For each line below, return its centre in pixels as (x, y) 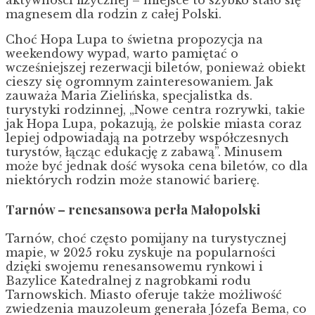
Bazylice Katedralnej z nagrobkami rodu (128, 280)
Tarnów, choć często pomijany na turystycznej (146, 238)
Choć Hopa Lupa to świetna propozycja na (134, 40)
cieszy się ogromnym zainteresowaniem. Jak (139, 82)
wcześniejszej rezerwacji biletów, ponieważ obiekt (156, 68)
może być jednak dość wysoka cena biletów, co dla (157, 166)
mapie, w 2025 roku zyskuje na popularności (141, 252)
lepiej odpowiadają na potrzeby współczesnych (147, 138)
